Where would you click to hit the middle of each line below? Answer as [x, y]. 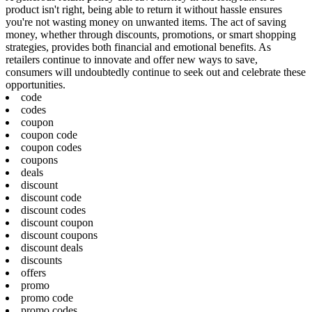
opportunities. [36, 84]
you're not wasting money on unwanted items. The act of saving [146, 22]
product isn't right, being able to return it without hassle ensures [144, 9]
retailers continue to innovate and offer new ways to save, [132, 59]
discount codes [53, 210]
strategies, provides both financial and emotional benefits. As [138, 47]
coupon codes [51, 147]
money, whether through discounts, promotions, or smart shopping [151, 34]
